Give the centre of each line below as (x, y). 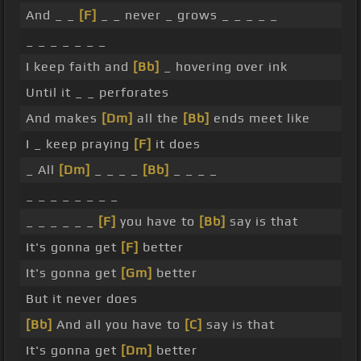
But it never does (81, 299)
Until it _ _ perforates (97, 93)
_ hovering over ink (223, 67)
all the (158, 118)
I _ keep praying (79, 144)
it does (176, 144)
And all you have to (118, 325)
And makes (63, 118)
